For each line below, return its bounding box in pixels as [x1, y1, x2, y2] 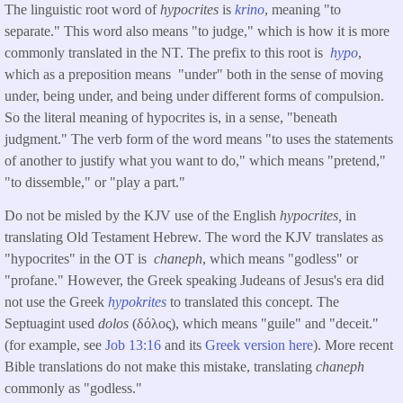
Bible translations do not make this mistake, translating [4, 358, 316, 374]
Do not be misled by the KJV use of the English [4, 207, 280, 223]
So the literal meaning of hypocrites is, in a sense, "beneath [4, 110, 337, 126]
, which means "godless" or [202, 250, 358, 266]
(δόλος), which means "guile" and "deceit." [132, 315, 379, 331]
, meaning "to [264, 2, 341, 18]
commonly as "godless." [4, 380, 142, 396]
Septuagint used [4, 315, 98, 331]
